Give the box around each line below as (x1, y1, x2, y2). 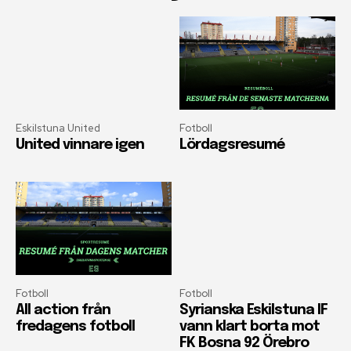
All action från (16, 303, 110, 318)
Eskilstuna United (16, 121, 100, 135)
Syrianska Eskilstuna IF (179, 303, 327, 318)
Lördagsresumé (179, 137, 284, 152)
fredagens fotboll (16, 320, 135, 335)
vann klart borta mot (179, 320, 320, 335)
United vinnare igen (16, 137, 144, 152)
